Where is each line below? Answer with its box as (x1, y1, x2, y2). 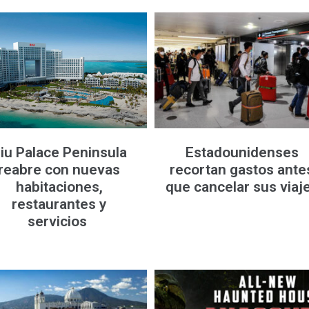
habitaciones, (15, 178, 103, 195)
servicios (28, 212, 91, 230)
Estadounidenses (185, 143, 299, 161)
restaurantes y (12, 195, 107, 212)
